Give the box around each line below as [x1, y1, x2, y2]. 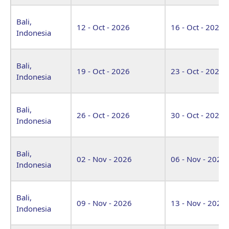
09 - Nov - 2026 [77, 197, 132, 208]
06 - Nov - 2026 [171, 153, 226, 164]
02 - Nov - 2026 [77, 153, 132, 164]
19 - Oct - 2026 [77, 65, 130, 76]
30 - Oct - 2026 [171, 109, 224, 120]
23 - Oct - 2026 [171, 65, 224, 76]
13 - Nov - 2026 [171, 197, 226, 208]
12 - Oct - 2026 [77, 21, 130, 32]
